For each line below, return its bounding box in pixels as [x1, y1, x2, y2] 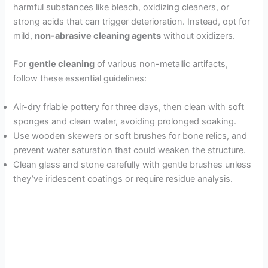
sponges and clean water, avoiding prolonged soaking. [13, 115, 237, 127]
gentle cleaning [29, 59, 95, 70]
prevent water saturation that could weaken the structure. [13, 144, 246, 156]
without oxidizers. [161, 30, 236, 41]
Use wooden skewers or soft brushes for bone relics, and [13, 130, 248, 141]
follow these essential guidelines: [13, 73, 147, 84]
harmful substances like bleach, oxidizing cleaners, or [13, 1, 230, 13]
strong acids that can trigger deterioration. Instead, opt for [13, 16, 251, 27]
